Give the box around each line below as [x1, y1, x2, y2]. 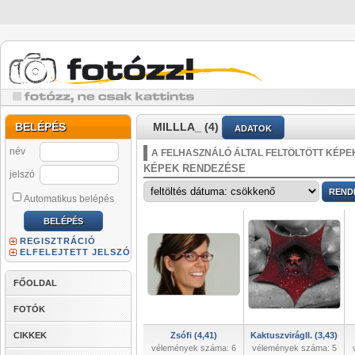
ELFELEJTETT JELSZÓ [20, 247, 131, 257]
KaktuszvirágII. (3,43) [250, 330, 338, 340]
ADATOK [235, 124, 272, 134]
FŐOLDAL [13, 278, 57, 288]
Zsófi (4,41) [170, 330, 217, 340]
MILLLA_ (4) [153, 120, 219, 133]
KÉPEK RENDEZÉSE [143, 162, 246, 174]
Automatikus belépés [24, 193, 114, 204]
